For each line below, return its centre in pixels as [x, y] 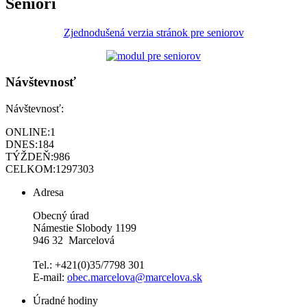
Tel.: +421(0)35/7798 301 [89, 265]
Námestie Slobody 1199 [85, 228]
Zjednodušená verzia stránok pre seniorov [153, 32]
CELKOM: [30, 169]
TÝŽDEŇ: [29, 157]
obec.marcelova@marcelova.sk [135, 277]
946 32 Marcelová [74, 240]
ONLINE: [28, 132]
